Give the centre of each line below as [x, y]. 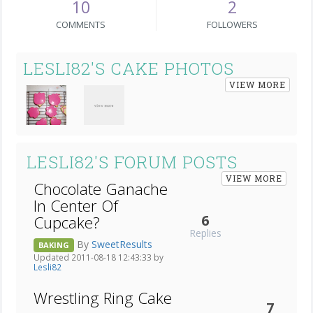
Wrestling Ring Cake [103, 298]
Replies [205, 233]
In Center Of [76, 206]
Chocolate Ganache [101, 189]
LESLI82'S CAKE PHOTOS [129, 68]
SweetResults [122, 244]
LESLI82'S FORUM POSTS [132, 162]
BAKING [54, 245]
